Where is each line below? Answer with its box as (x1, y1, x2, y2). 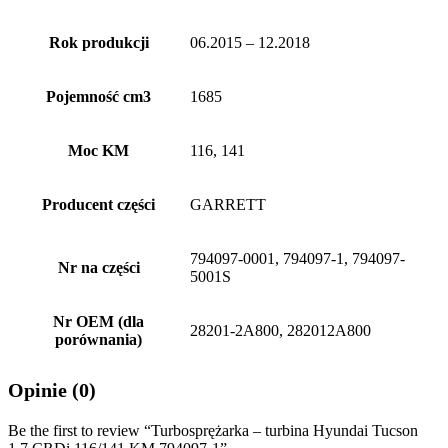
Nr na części (57, 259, 140, 276)
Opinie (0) (8, 379, 96, 401)
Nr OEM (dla (53, 313, 144, 330)
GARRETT (190, 196, 266, 213)
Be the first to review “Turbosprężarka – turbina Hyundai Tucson (8, 422, 418, 439)
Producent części (42, 196, 155, 213)
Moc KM (68, 142, 129, 159)
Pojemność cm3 (46, 88, 151, 105)
